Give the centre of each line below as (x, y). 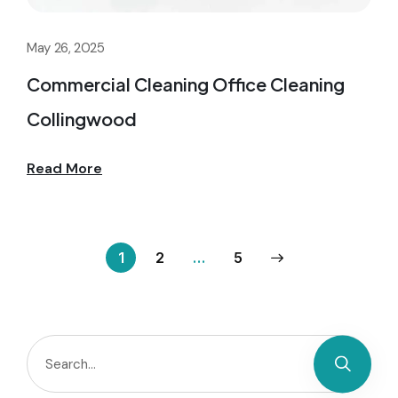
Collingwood (82, 119)
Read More (64, 169)
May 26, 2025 (66, 48)
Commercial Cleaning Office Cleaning (186, 84)
